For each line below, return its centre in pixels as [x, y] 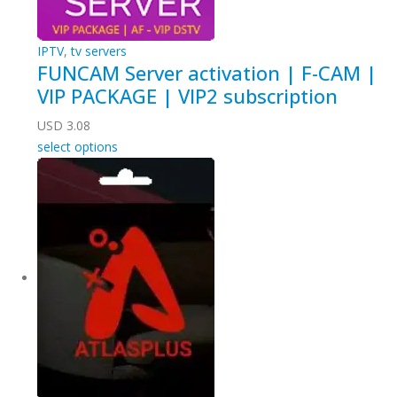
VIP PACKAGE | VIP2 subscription [187, 96]
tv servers [99, 51]
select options [78, 147]
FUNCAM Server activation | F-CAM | [207, 73]
